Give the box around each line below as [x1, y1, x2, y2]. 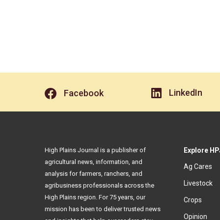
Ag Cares [183, 163, 212, 171]
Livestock [183, 179, 213, 188]
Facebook [63, 88, 104, 99]
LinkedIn [169, 87, 203, 98]
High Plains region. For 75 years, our [45, 193, 145, 201]
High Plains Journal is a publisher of [45, 146, 146, 154]
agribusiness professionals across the [45, 182, 154, 190]
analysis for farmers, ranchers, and [45, 170, 142, 178]
